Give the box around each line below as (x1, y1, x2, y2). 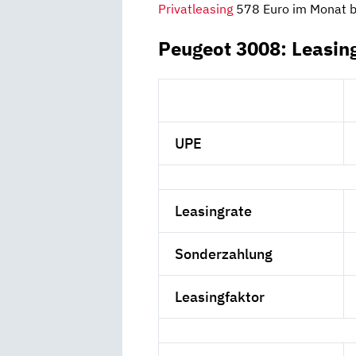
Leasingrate (175, 201, 253, 220)
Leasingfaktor (175, 287, 265, 306)
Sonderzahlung (175, 244, 273, 263)
